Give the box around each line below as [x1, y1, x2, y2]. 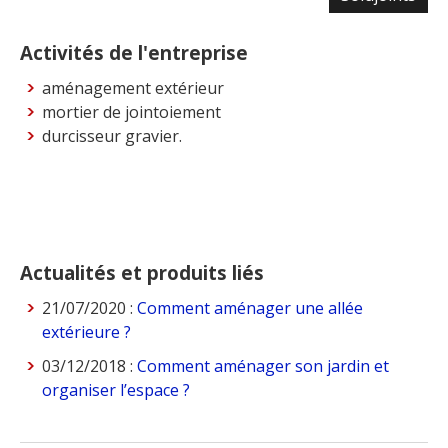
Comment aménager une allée [137, 297, 364, 320]
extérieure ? [42, 321, 132, 344]
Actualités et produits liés [20, 260, 264, 286]
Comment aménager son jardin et [137, 355, 390, 378]
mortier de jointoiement [42, 101, 222, 124]
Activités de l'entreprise [20, 40, 248, 66]
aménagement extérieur [42, 77, 225, 100]
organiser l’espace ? [42, 379, 191, 402]
